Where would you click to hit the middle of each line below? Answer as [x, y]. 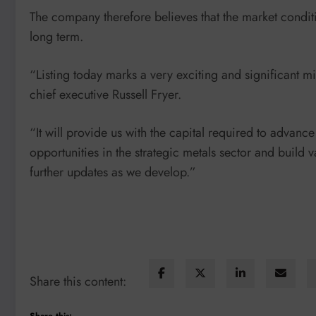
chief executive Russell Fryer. [105, 94]
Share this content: [78, 281]
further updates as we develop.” [113, 172]
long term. [56, 37]
